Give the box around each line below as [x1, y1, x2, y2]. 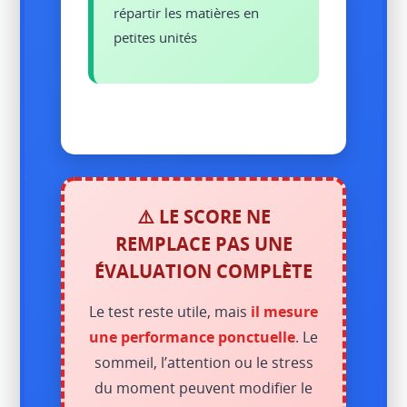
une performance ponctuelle [89, 326, 295, 347]
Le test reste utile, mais [89, 301, 251, 322]
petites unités [114, 27, 198, 46]
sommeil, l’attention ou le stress [94, 352, 313, 372]
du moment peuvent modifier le [94, 377, 313, 398]
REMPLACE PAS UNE [114, 231, 293, 256]
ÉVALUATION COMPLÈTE [94, 258, 313, 283]
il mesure [251, 301, 318, 322]
